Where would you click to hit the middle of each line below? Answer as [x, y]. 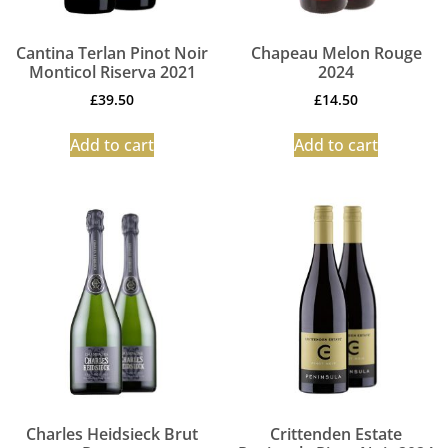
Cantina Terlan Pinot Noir [112, 53]
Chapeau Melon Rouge [336, 53]
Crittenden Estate [336, 434]
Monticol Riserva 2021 [112, 72]
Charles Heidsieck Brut [112, 434]
